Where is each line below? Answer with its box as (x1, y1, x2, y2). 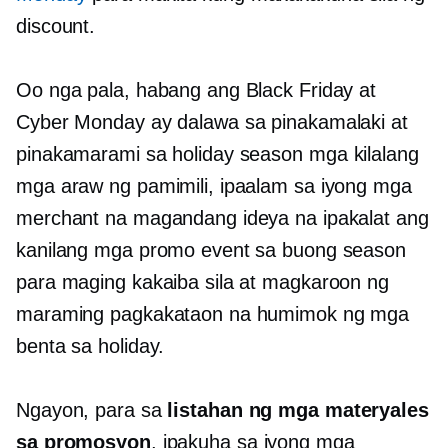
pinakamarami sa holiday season (16, 143, 309, 166)
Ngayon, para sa (16, 399, 168, 422)
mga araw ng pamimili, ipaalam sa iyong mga (16, 175, 412, 198)
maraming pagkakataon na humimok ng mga (16, 303, 410, 326)
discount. (16, 15, 96, 38)
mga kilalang (308, 143, 419, 166)
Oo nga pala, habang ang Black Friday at (16, 79, 377, 102)
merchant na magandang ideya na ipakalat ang (16, 207, 429, 230)
